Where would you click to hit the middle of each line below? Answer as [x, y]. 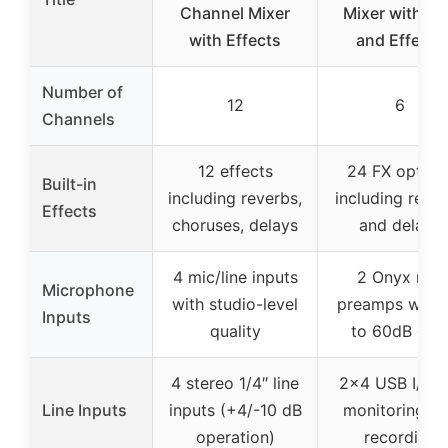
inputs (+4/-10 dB [235, 409]
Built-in [69, 183]
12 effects [235, 170]
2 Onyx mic [400, 276]
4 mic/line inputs [235, 276]
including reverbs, [235, 197]
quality [235, 330]
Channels [78, 118]
